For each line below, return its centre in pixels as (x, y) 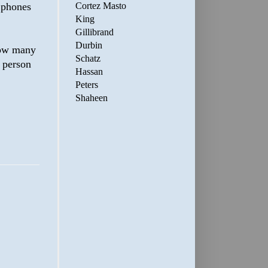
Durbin (89, 45)
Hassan (89, 71)
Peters (87, 85)
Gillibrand (95, 32)
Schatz (88, 58)
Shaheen (92, 98)
